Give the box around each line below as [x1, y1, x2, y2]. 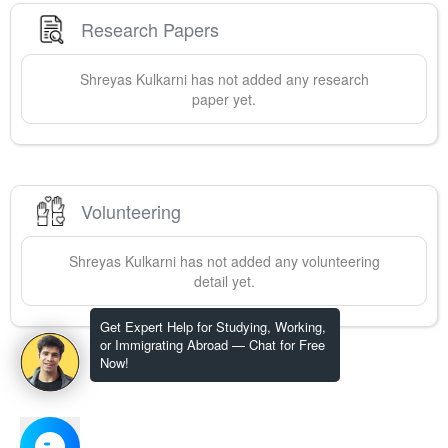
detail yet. [193, 271, 255, 292]
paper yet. [192, 89, 256, 110]
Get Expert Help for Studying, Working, [100, 317, 326, 336]
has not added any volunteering [175, 251, 380, 272]
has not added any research [186, 69, 369, 90]
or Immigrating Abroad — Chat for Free [100, 335, 325, 354]
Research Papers [81, 15, 219, 42]
